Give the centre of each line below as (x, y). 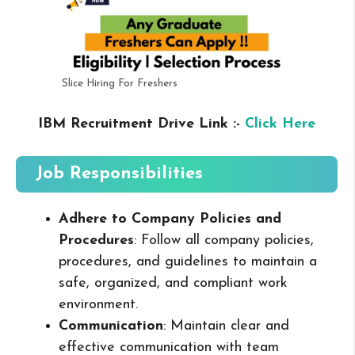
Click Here (280, 124)
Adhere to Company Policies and (170, 219)
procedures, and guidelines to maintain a (188, 261)
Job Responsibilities (119, 174)
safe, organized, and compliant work (173, 283)
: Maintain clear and (226, 326)
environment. (98, 304)
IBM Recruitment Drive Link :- (141, 124)
